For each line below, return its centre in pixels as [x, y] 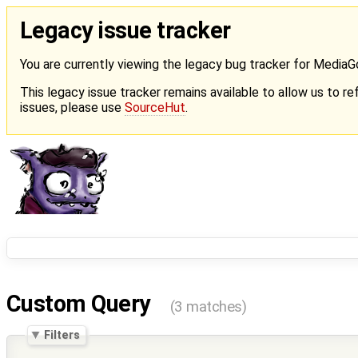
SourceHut [155, 108]
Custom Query [81, 303]
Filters [62, 335]
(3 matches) [208, 306]
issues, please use [72, 108]
